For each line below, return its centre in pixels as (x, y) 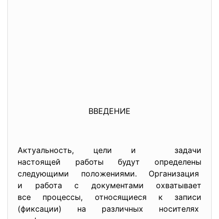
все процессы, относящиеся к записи (109, 197)
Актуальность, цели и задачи (109, 150)
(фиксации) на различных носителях (109, 209)
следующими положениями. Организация (109, 174)
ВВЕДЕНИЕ (109, 111)
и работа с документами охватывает (109, 185)
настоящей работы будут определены (109, 162)
